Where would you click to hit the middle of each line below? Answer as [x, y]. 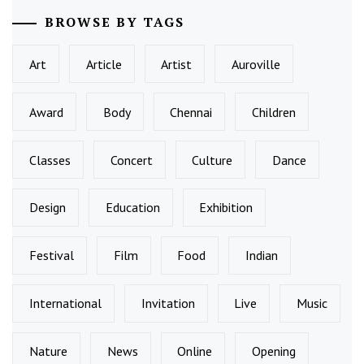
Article [104, 64]
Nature [48, 351]
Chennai [191, 112]
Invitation [168, 303]
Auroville [256, 64]
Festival [51, 256]
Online [195, 351]
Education [132, 208]
